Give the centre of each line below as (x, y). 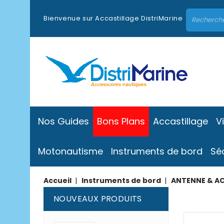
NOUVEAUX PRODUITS (98, 199)
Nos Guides (63, 121)
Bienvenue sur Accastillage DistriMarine (113, 18)
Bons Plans (121, 121)
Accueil (57, 180)
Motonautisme (70, 151)
